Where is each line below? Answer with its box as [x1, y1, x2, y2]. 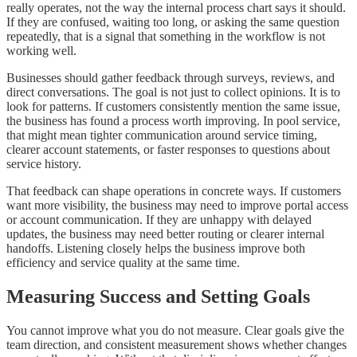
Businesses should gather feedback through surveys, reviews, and [6, 71, 335, 85]
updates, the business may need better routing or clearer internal [6, 227, 324, 241]
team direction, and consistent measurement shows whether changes [6, 338, 347, 352]
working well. [6, 44, 76, 58]
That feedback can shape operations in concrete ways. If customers [6, 184, 341, 198]
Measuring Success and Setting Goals [6, 286, 310, 308]
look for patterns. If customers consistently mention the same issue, [6, 100, 340, 114]
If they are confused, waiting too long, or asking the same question [6, 15, 339, 29]
